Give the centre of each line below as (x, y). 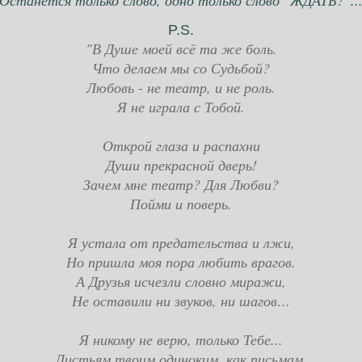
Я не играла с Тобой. (181, 107)
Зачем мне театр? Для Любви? (181, 185)
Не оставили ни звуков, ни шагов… (181, 301)
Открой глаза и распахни (181, 146)
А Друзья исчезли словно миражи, (181, 282)
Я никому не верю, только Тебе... (181, 340)
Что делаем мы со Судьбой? (181, 68)
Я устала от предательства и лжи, (181, 243)
